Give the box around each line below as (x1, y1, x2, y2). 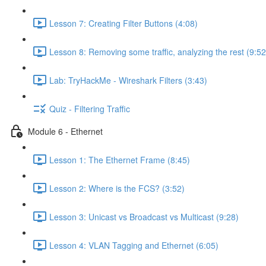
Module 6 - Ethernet (28, 125, 103, 137)
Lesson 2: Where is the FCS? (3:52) (49, 182, 185, 194)
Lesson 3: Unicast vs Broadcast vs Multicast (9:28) (49, 210, 239, 223)
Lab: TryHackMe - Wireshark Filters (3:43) (49, 74, 207, 86)
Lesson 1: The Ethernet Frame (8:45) (49, 153, 190, 166)
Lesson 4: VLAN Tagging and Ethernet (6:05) (49, 239, 218, 251)
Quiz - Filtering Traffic (49, 102, 130, 115)
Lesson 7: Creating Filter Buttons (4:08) (49, 17, 198, 29)
